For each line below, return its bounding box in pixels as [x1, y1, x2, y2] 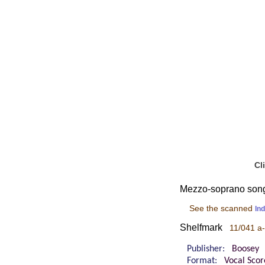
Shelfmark [180, 222, 230, 233]
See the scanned [189, 204, 255, 213]
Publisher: [187, 244, 232, 254]
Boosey [232, 244, 259, 254]
